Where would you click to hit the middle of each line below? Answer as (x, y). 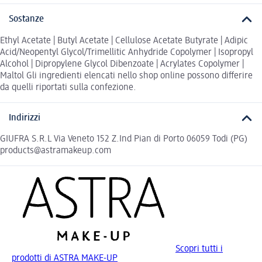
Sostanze (26, 20)
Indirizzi (25, 118)
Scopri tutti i (199, 249)
